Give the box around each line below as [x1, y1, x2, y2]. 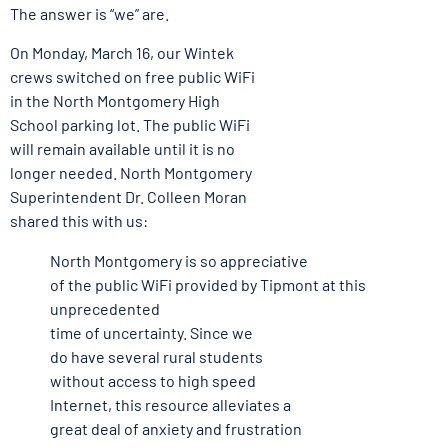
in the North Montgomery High [10, 90, 220, 110]
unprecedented [50, 298, 160, 318]
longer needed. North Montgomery [10, 162, 252, 182]
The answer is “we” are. [10, 4, 169, 24]
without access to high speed [50, 370, 256, 390]
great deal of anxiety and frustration [50, 418, 302, 438]
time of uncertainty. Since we [50, 322, 253, 342]
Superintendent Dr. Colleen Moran [10, 186, 247, 206]
